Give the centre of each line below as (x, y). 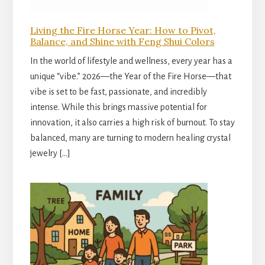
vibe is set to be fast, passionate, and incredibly (118, 91)
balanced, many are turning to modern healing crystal (130, 138)
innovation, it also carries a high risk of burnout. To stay (132, 122)
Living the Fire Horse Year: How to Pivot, (123, 30)
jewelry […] (50, 153)
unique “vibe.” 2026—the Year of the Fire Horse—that (130, 76)
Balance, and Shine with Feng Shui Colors (122, 41)
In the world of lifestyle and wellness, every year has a (131, 61)
